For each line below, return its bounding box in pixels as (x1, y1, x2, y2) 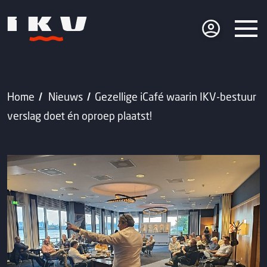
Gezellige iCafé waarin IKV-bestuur (94, 90, 256, 103)
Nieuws (48, 90, 83, 103)
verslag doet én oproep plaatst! (7, 109, 152, 122)
